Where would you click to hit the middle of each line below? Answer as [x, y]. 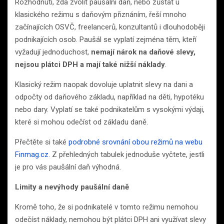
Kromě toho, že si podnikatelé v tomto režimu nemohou [106, 207]
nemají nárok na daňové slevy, [143, 52]
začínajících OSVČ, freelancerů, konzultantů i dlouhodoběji [110, 27]
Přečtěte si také [42, 142]
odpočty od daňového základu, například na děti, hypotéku [109, 97]
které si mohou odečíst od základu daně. [81, 122]
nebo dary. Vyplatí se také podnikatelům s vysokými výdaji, [110, 109]
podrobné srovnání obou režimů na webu [135, 142]
